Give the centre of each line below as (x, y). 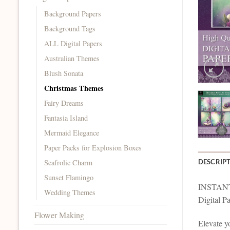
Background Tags (70, 28)
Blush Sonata (64, 73)
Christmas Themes (74, 88)
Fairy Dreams (64, 103)
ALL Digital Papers (73, 43)
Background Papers (73, 13)
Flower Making (59, 215)
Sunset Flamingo (69, 177)
